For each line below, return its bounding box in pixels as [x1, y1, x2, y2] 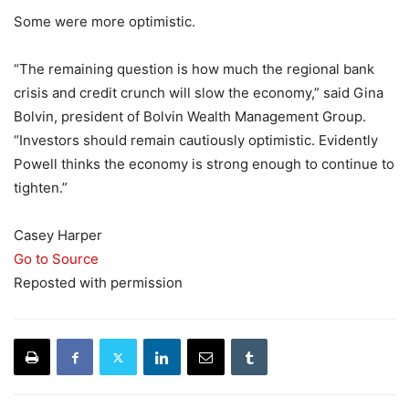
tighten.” [14, 179, 68, 197]
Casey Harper [14, 226, 102, 245]
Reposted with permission [14, 274, 183, 292]
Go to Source [14, 250, 99, 268]
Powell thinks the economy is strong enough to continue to [14, 155, 394, 173]
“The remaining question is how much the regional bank [14, 60, 374, 79]
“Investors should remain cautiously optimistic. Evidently [14, 131, 378, 150]
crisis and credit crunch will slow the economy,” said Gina [14, 84, 383, 102]
